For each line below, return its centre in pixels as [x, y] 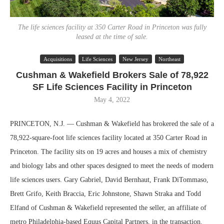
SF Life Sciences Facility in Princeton [112, 87]
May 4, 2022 [112, 100]
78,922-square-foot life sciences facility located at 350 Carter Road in [108, 138]
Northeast [169, 59]
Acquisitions [58, 59]
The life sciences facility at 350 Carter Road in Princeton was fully [112, 27]
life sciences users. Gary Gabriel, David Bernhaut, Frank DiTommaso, [109, 180]
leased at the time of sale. [112, 37]
